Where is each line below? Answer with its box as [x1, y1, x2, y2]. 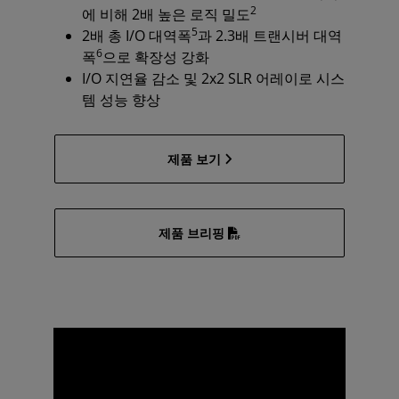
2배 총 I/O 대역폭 [82, 25, 191, 45]
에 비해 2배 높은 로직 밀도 [82, 4, 250, 24]
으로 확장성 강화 [102, 46, 209, 67]
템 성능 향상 [82, 89, 160, 110]
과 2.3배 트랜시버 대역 [198, 25, 342, 45]
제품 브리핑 [159, 224, 224, 241]
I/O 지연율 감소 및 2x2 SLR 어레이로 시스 [82, 68, 345, 88]
